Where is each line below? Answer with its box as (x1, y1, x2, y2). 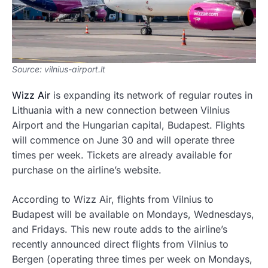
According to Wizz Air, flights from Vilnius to (12, 193, 214, 205)
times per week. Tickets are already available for (12, 148, 232, 161)
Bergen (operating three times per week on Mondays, (12, 252, 252, 265)
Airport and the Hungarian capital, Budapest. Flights (12, 118, 245, 131)
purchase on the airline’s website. (12, 163, 162, 176)
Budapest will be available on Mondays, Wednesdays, (12, 208, 254, 220)
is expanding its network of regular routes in (50, 89, 252, 101)
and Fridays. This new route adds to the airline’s (12, 223, 227, 235)
